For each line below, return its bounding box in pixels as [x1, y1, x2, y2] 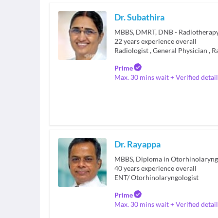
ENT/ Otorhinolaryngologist [114, 173, 199, 182]
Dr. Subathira [114, 12, 164, 22]
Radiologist [114, 46, 148, 54]
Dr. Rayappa [114, 139, 161, 149]
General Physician [153, 46, 207, 54]
